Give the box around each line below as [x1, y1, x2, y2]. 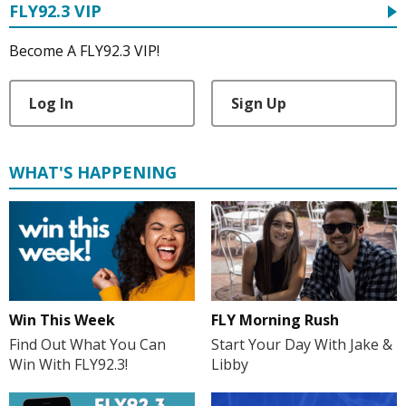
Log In [29, 93, 73, 114]
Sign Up [230, 93, 286, 114]
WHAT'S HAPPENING [9, 161, 177, 184]
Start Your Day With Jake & [210, 333, 392, 354]
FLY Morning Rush [210, 309, 339, 330]
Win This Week [9, 310, 115, 331]
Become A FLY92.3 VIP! [9, 41, 159, 62]
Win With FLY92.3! [9, 354, 128, 375]
